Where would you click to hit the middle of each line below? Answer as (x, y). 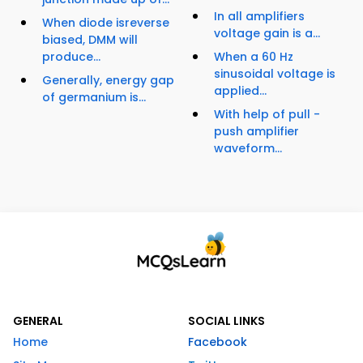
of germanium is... (94, 97)
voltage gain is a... (267, 33)
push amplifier (256, 131)
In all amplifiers (259, 16)
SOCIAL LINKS (226, 320)
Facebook (218, 342)
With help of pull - (267, 114)
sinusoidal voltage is (275, 73)
